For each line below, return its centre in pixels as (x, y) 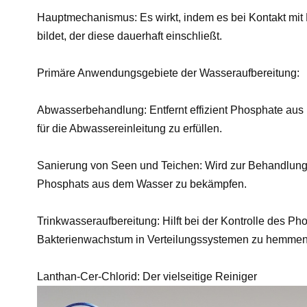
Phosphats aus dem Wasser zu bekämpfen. (142, 184)
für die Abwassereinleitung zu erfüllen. (129, 128)
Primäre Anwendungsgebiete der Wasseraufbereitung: (168, 73)
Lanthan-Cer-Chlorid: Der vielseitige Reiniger (147, 276)
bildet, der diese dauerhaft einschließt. (129, 36)
